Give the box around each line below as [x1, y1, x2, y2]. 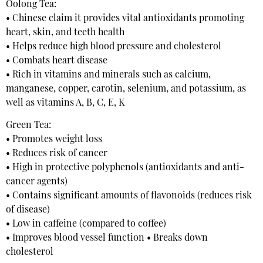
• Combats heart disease [6, 56, 107, 66]
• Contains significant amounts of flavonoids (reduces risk [6, 191, 252, 201]
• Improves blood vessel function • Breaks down [6, 234, 208, 244]
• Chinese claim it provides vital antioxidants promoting [6, 14, 244, 23]
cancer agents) [6, 177, 68, 187]
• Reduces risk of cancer [6, 149, 107, 159]
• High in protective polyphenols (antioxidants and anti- [6, 163, 244, 173]
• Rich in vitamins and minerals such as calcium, [6, 70, 211, 80]
